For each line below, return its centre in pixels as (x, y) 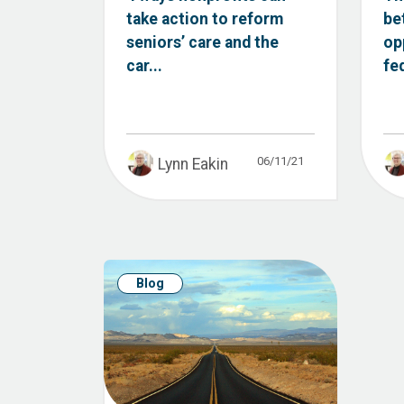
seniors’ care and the (202, 42)
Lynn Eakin (193, 164)
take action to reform (205, 18)
